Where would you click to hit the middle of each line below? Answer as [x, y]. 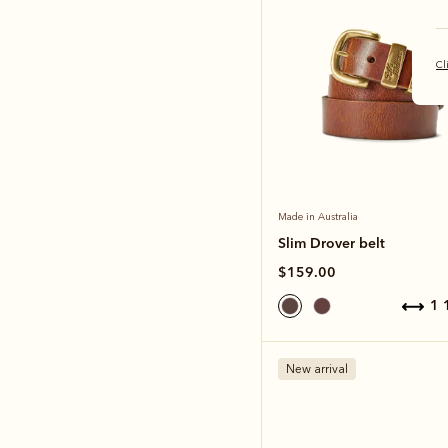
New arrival [317, 368]
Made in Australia [318, 216]
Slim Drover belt [331, 242]
